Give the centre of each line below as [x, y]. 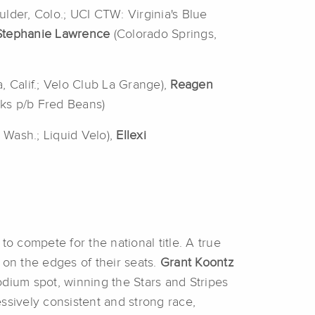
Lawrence [83, 35]
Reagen [192, 85]
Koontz [214, 263]
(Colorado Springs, [163, 35]
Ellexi [131, 136]
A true [203, 244]
